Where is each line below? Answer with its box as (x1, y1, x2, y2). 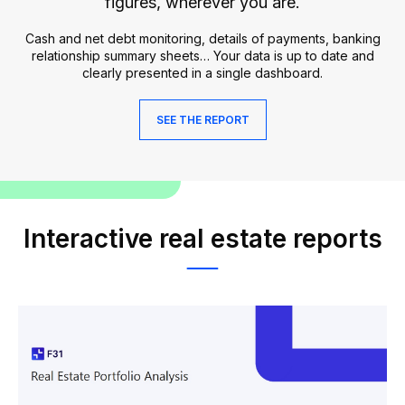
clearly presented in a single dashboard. (82, 65, 323, 81)
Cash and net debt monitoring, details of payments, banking (24, 31, 381, 47)
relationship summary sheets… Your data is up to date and (31, 48, 374, 64)
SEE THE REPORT (155, 113, 250, 127)
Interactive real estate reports (23, 223, 382, 255)
